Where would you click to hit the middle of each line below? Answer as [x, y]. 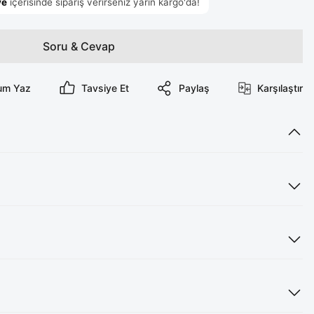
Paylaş [194, 88]
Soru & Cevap [78, 46]
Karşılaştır [280, 88]
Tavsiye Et [105, 88]
